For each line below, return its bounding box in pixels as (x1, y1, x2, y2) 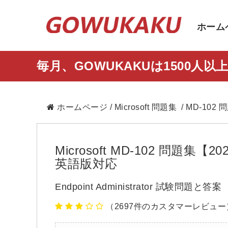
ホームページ (57, 103, 107, 111)
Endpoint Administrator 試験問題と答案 (55, 182, 221, 192)
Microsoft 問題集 (114, 103, 177, 111)
